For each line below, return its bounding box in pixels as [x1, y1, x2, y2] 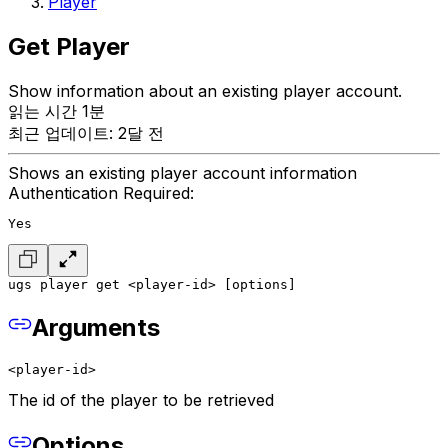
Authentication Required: [8, 183, 194, 204]
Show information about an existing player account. [8, 81, 402, 102]
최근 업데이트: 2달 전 [8, 123, 164, 144]
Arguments [32, 313, 160, 343]
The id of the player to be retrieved [8, 390, 274, 411]
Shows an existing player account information [8, 163, 357, 184]
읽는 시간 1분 [8, 101, 105, 122]
